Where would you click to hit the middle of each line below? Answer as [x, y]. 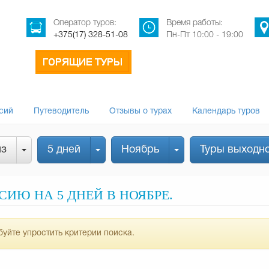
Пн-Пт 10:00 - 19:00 [205, 35]
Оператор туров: [85, 23]
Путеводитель [61, 111]
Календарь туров [226, 111]
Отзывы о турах [141, 111]
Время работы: [195, 23]
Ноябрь [140, 150]
